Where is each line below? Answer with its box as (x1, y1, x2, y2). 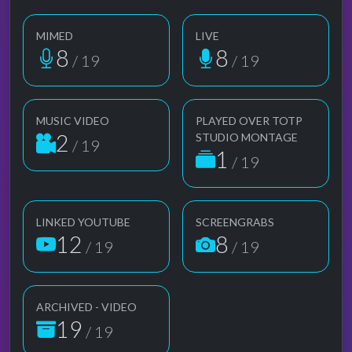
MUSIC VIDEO (36, 113, 109, 127)
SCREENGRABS (196, 214, 274, 229)
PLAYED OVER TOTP (196, 113, 302, 127)
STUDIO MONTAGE (196, 130, 298, 144)
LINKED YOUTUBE (36, 214, 130, 229)
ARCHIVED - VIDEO (36, 299, 137, 313)
